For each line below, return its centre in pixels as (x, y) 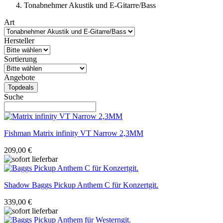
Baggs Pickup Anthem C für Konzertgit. (94, 185)
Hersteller (19, 41)
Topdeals (21, 88)
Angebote (19, 78)
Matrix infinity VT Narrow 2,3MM (87, 133)
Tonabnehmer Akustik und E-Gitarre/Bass (90, 5)
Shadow (17, 185)
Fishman (17, 133)
